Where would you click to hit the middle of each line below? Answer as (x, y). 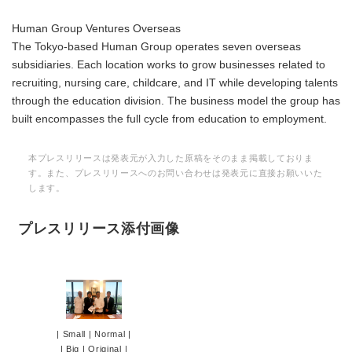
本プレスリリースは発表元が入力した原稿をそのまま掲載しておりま (171, 158)
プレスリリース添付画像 (99, 229)
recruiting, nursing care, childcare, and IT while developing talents (175, 83)
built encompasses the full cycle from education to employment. (169, 119)
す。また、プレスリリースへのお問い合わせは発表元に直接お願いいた (176, 173)
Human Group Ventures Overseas (96, 29)
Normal (110, 334)
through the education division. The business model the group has (176, 101)
